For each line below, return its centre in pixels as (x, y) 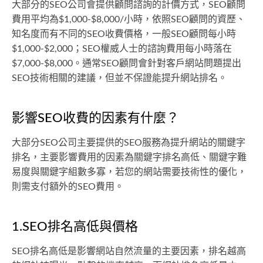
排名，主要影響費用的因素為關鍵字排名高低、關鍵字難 (129, 157)
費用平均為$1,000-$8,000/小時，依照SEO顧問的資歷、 (129, 19)
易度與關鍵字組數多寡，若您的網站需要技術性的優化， (129, 172)
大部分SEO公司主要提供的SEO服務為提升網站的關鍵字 (129, 143)
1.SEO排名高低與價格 (75, 227)
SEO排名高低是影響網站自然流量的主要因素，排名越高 (129, 251)
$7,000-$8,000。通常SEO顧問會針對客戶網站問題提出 (127, 63)
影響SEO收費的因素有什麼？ (95, 118)
